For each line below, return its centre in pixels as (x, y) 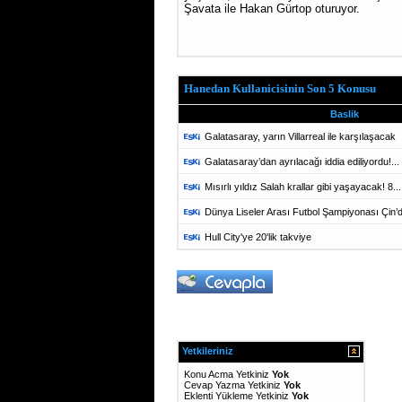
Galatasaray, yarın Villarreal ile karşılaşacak (300, 136)
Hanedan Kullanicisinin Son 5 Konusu (280, 88)
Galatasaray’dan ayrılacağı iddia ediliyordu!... (302, 162)
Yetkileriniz (208, 351)
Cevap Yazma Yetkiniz (234, 385)
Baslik (344, 114)
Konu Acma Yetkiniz (228, 374)
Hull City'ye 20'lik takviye (258, 237)
